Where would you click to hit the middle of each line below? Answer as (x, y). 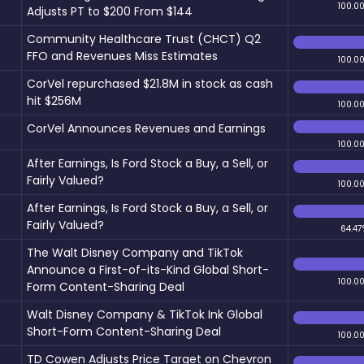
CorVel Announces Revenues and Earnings (146, 128)
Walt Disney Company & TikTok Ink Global (145, 314)
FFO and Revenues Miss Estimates (122, 56)
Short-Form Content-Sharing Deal (124, 331)
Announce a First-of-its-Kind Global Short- (148, 269)
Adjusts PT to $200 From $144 (110, 11)
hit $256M (54, 100)
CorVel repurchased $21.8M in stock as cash (150, 83)
